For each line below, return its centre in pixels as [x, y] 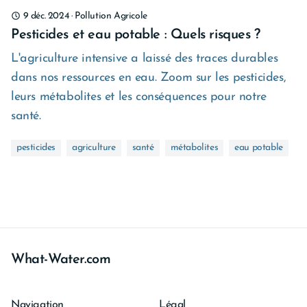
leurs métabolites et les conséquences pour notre [139, 97]
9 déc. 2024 [46, 16]
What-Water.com [61, 260]
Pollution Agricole [111, 16]
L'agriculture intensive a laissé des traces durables [145, 59]
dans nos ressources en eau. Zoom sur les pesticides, [149, 78]
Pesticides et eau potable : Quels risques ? [136, 35]
